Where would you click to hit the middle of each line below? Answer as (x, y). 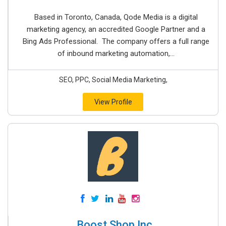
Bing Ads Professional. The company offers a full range (116, 41)
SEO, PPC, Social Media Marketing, (113, 80)
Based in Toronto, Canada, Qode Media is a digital (116, 17)
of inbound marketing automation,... (116, 53)
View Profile (113, 102)
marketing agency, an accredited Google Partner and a (116, 29)
